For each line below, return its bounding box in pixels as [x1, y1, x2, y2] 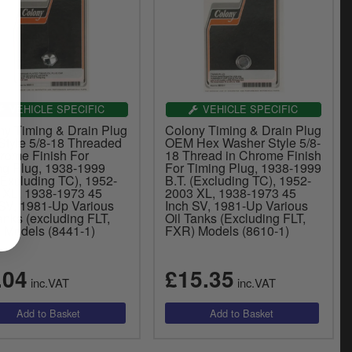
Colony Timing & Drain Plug [164, 120, 321, 139]
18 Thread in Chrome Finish [164, 145, 321, 164]
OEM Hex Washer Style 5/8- [164, 133, 321, 152]
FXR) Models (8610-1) [164, 221, 289, 240]
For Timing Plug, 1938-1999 [164, 158, 321, 177]
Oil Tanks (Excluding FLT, [164, 208, 306, 227]
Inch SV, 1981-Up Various [164, 196, 308, 214]
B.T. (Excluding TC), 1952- [164, 170, 311, 189]
